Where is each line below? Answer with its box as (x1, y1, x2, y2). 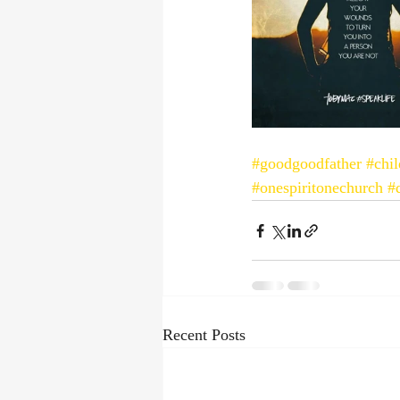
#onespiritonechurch (252, 179, 383, 196)
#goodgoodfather (252, 154, 362, 172)
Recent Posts (162, 326, 246, 344)
